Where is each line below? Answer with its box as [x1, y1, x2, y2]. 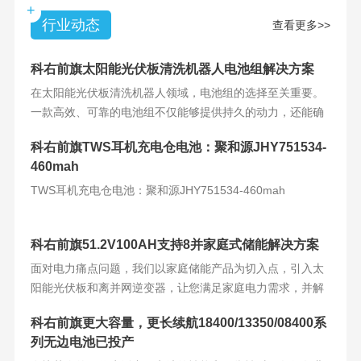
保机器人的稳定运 [31, 125, 121, 138]
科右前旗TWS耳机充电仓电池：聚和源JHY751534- [31, 140, 326, 154]
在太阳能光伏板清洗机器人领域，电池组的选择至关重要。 [31, 86, 324, 99]
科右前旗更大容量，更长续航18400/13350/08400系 [31, 316, 326, 330]
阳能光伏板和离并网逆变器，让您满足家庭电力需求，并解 [31, 281, 324, 294]
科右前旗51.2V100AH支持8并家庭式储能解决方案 [31, 238, 319, 251]
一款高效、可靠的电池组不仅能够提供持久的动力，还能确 [31, 106, 324, 118]
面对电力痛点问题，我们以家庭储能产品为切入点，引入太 [31, 262, 324, 275]
